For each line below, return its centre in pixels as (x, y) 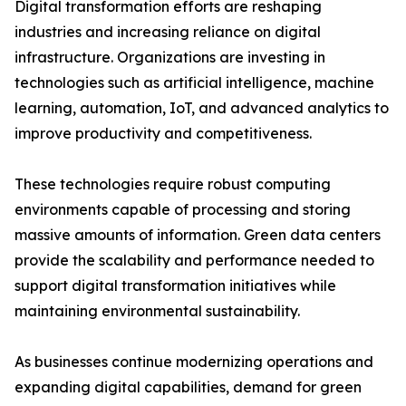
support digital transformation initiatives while (175, 286)
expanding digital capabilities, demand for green (188, 387)
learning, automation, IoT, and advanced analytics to (202, 108)
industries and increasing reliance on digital (168, 32)
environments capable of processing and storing (183, 210)
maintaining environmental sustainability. (157, 311)
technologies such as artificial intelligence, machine (194, 83)
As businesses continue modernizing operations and (194, 362)
